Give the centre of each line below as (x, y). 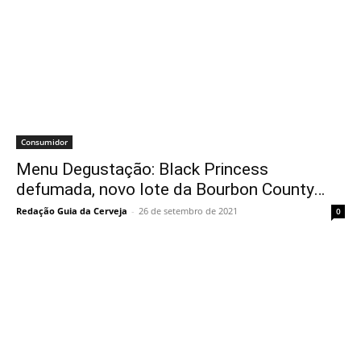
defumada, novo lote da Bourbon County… (170, 189)
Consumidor (44, 142)
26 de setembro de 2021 (188, 211)
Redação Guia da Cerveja (72, 211)
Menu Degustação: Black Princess (142, 169)
